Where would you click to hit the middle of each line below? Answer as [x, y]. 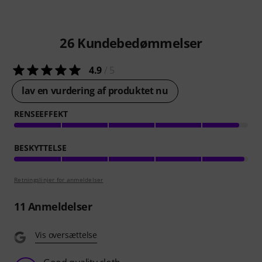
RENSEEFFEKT [41, 114]
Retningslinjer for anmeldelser [59, 180]
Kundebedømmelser [138, 43]
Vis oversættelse [66, 235]
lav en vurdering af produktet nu [95, 91]
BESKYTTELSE [40, 148]
